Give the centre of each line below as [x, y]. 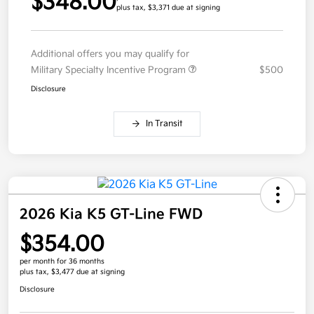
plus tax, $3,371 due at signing [168, 8]
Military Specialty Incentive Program [110, 70]
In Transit [164, 124]
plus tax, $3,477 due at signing [72, 272]
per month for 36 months [62, 262]
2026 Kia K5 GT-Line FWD [111, 215]
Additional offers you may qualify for [110, 54]
